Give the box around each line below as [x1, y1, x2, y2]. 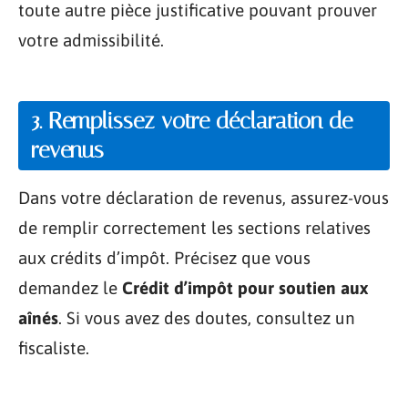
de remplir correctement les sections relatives [18, 218, 371, 238]
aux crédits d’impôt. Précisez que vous [18, 248, 311, 268]
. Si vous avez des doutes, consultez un [58, 308, 355, 328]
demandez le [18, 278, 122, 298]
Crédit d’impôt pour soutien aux [122, 278, 368, 298]
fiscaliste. [18, 338, 89, 358]
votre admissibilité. [18, 29, 164, 50]
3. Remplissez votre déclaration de [31, 107, 352, 134]
